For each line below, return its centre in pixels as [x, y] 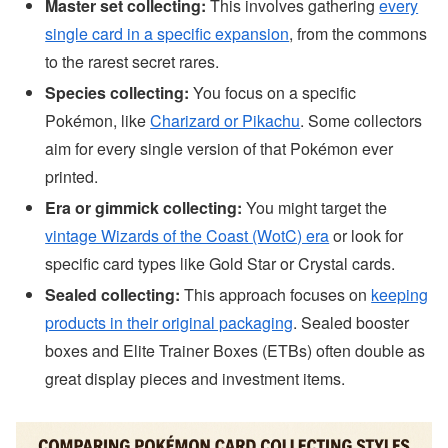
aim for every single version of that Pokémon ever [219, 149]
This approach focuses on [276, 295]
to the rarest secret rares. [132, 61]
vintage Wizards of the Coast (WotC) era [187, 236]
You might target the [315, 208]
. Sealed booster [351, 323]
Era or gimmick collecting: [144, 208]
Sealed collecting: [113, 295]
